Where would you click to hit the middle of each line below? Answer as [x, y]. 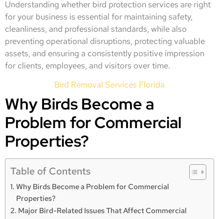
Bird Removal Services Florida [109, 85]
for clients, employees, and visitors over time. [88, 65]
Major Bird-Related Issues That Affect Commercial [103, 211]
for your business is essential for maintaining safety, [99, 16]
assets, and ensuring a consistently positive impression [105, 53]
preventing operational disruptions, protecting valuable [105, 41]
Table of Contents [50, 171]
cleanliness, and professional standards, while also [96, 29]
